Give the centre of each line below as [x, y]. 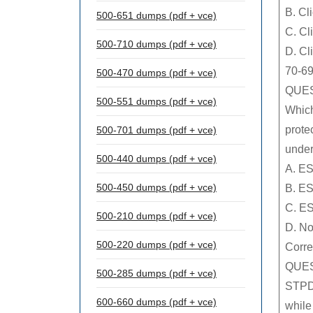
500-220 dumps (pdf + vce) [156, 245]
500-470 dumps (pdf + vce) [156, 73]
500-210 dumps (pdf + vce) [156, 216]
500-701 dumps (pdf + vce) [156, 130]
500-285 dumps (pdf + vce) [156, 273]
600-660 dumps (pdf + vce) [156, 302]
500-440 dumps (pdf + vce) [156, 159]
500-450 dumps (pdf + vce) [156, 187]
